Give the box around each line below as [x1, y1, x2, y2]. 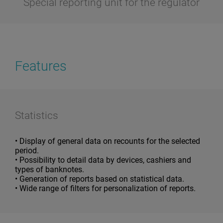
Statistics [15, 109, 58, 121]
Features [15, 58, 67, 74]
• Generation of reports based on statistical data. [15, 174, 184, 184]
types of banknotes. [15, 165, 84, 174]
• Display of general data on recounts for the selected [15, 136, 200, 146]
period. [15, 146, 39, 155]
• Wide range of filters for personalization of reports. [15, 184, 196, 193]
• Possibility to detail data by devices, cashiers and [15, 155, 191, 165]
